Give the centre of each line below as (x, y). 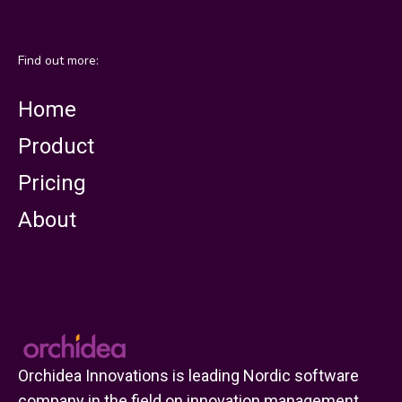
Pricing (52, 183)
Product (56, 146)
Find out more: (58, 61)
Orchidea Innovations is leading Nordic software (188, 375)
